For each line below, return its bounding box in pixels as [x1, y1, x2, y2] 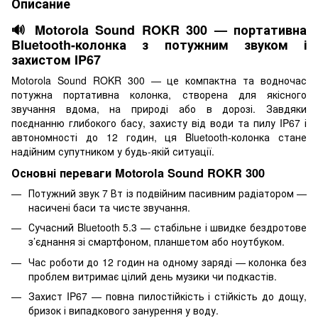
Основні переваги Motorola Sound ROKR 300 [11, 164, 265, 181]
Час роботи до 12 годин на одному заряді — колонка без [28, 254, 307, 269]
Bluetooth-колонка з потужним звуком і [11, 35, 307, 54]
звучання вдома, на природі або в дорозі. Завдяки [11, 101, 307, 116]
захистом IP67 [11, 50, 101, 69]
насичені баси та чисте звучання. [28, 199, 190, 214]
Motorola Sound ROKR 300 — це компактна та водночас [11, 72, 307, 87]
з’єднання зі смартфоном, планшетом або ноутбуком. [28, 234, 285, 249]
